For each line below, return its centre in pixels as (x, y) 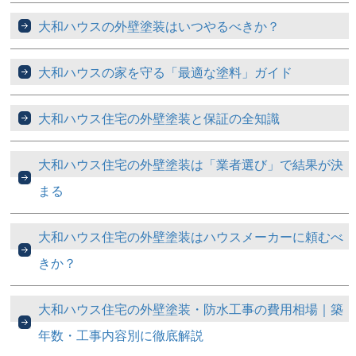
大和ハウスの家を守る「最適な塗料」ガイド (166, 72)
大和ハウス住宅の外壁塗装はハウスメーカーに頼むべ (191, 237)
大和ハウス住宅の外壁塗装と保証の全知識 (159, 118)
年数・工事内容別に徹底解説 (121, 335)
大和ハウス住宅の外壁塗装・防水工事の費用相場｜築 (191, 309)
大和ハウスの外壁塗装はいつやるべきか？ (159, 26)
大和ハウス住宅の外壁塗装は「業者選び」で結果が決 (191, 164)
